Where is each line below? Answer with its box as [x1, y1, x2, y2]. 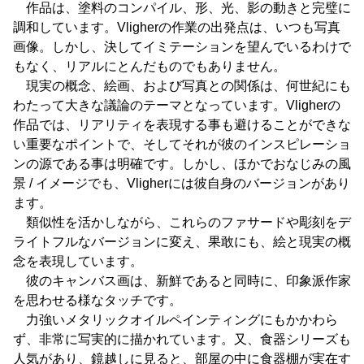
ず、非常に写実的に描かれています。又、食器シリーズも [13, 332, 351, 346]
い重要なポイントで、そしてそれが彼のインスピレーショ [13, 137, 351, 151]
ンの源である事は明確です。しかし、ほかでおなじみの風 [13, 157, 351, 171]
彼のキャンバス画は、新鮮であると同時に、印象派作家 [13, 274, 351, 288]
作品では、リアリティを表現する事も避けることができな [13, 118, 351, 132]
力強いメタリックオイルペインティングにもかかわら [13, 313, 338, 327]
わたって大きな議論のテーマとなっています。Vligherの [13, 98, 340, 112]
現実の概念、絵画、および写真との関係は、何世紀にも [13, 79, 351, 93]
